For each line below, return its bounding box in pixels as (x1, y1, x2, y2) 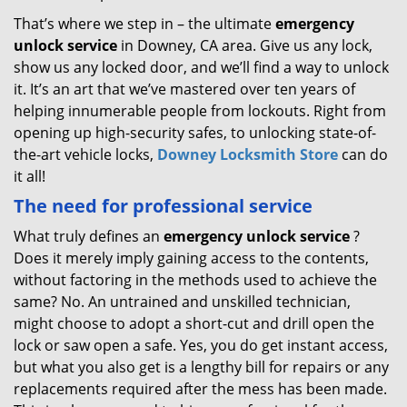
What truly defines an (14, 226, 164, 246)
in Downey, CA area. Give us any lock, (117, 35, 372, 55)
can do (338, 144, 388, 164)
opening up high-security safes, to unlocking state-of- (14, 123, 376, 143)
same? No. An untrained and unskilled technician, (14, 292, 351, 312)
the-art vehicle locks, (14, 144, 157, 164)
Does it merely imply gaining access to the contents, (14, 248, 369, 268)
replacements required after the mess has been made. (14, 379, 387, 399)
